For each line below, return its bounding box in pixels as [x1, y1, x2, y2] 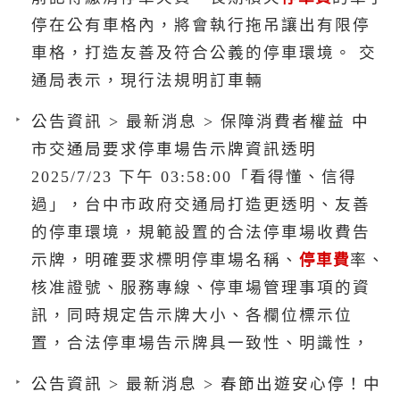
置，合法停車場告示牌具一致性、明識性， [31, 333, 371, 352]
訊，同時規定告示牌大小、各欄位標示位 [31, 305, 353, 324]
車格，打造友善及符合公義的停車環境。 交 [31, 43, 377, 62]
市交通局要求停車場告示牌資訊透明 [31, 139, 317, 158]
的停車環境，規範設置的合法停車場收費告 [31, 222, 371, 241]
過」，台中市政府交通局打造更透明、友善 [31, 195, 371, 213]
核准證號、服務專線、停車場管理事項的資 [31, 278, 371, 296]
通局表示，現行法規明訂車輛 [31, 71, 263, 89]
